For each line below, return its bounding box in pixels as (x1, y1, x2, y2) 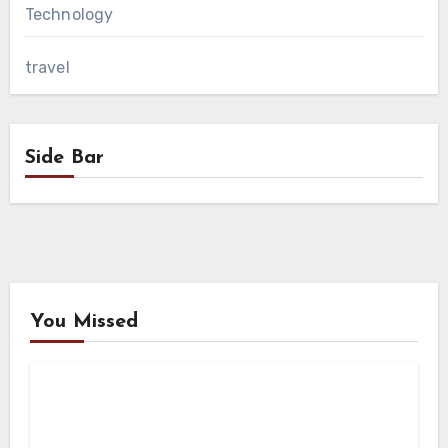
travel (24, 57, 70, 77)
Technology (24, 4, 114, 24)
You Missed (29, 311, 138, 332)
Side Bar (24, 147, 104, 168)
